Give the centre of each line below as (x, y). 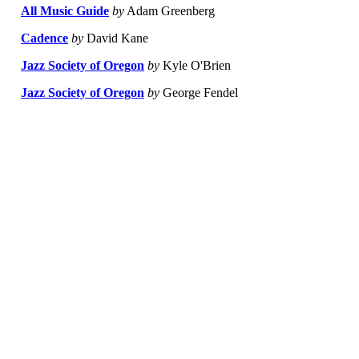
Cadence (44, 38)
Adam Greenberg (169, 11)
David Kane (116, 38)
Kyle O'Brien (195, 66)
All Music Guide (65, 11)
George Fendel (199, 93)
